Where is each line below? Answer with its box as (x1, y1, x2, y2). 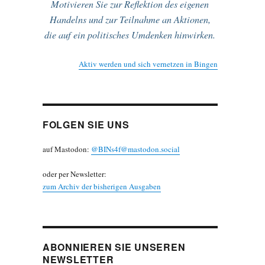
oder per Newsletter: (42, 169, 106, 180)
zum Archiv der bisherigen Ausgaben (42, 181, 161, 192)
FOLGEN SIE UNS (42, 118, 130, 132)
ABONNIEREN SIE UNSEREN (42, 240, 186, 254)
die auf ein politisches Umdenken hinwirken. (44, 28, 216, 41)
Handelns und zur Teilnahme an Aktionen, (49, 13, 211, 25)
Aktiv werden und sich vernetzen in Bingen (78, 59, 218, 70)
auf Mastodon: (42, 144, 91, 155)
